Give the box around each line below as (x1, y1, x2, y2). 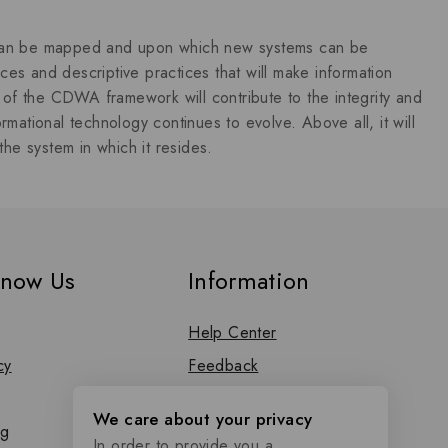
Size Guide (188, 420, 269, 443)
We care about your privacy (93, 407, 313, 431)
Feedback (188, 354, 259, 377)
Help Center (188, 321, 277, 344)
